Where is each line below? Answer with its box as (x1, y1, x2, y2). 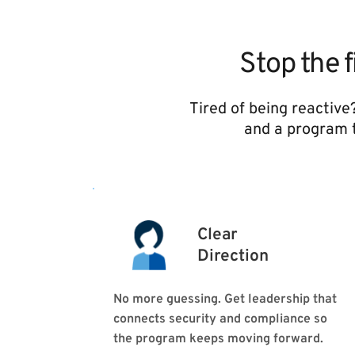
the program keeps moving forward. (113, 331, 323, 348)
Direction (197, 245, 273, 267)
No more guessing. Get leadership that (113, 292, 337, 308)
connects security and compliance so (113, 311, 327, 328)
